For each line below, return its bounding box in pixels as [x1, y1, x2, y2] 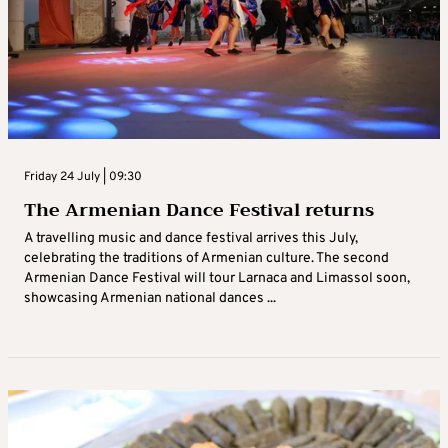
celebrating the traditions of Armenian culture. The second [24, 249, 389, 267]
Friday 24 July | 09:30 [24, 168, 142, 185]
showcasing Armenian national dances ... [24, 289, 276, 307]
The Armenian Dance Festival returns [24, 193, 374, 226]
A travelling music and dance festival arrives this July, [24, 229, 358, 247]
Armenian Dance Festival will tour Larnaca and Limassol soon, [24, 269, 410, 287]
